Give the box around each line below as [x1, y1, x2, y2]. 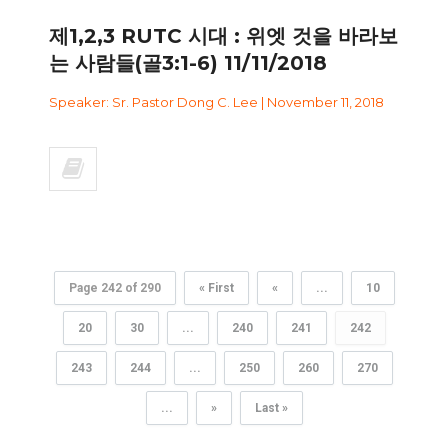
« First [198, 280, 234, 295]
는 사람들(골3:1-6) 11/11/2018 [49, 50, 327, 75]
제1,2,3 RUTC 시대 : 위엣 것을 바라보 [49, 23, 398, 48]
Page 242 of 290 [68, 280, 161, 295]
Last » [254, 400, 288, 415]
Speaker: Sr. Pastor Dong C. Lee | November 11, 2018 [49, 93, 384, 110]
